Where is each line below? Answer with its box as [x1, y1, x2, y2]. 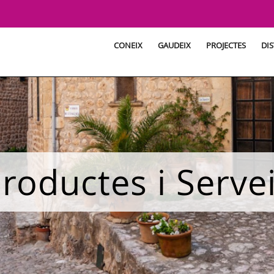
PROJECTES [206, 40, 246, 51]
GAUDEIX [158, 40, 191, 51]
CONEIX [114, 40, 143, 51]
